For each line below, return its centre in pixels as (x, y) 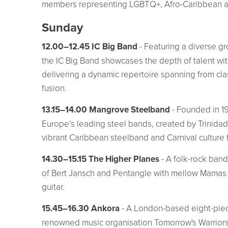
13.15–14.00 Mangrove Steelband (106, 110)
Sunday (62, 27)
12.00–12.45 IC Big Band (91, 47)
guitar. (53, 187)
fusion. (54, 88)
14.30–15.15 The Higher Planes (101, 159)
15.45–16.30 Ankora (82, 208)
